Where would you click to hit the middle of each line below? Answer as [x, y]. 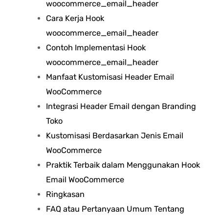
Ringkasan [65, 195]
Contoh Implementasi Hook [96, 48]
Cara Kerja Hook [75, 19]
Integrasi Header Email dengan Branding [121, 107]
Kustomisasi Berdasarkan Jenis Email [114, 136]
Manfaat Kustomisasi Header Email [110, 77]
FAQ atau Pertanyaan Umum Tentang [115, 209]
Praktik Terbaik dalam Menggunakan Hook [123, 165]
